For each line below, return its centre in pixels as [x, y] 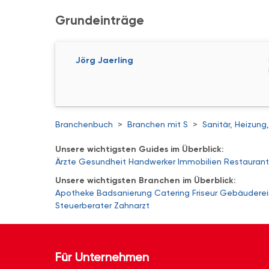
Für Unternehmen [102, 257]
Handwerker [152, 161]
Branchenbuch [84, 124]
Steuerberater [83, 205]
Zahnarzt [132, 205]
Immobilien [200, 161]
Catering [172, 192]
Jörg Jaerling [104, 60]
